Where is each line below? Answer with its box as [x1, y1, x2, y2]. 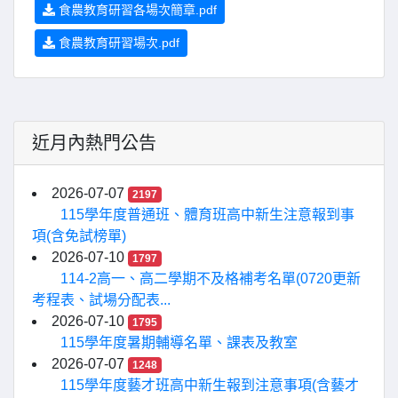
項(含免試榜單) [32, 228, 126, 243]
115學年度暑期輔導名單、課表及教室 [60, 335, 298, 350]
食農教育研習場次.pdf [55, 36, 179, 50]
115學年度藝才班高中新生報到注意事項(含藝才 [60, 378, 359, 393]
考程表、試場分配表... [32, 292, 171, 307]
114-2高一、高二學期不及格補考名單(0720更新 [60, 271, 361, 286]
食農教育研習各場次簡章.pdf [55, 3, 217, 17]
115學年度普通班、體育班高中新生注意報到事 [60, 207, 354, 222]
